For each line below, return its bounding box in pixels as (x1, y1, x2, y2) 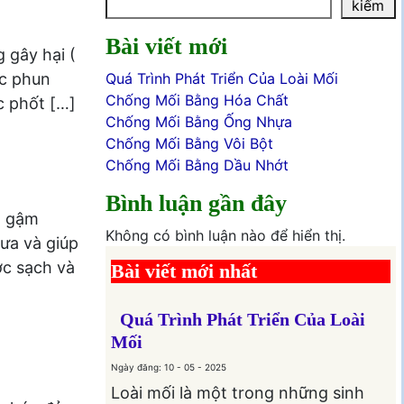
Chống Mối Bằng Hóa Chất (105, 90, 289, 109)
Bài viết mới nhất (110, 259, 257, 282)
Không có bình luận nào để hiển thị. (105, 225, 345, 244)
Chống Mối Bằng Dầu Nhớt (105, 155, 289, 174)
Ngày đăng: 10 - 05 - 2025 (110, 361, 226, 372)
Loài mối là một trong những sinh (110, 382, 364, 402)
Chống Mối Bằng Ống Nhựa (105, 112, 292, 131)
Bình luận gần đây (105, 189, 287, 216)
